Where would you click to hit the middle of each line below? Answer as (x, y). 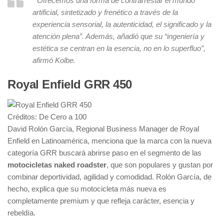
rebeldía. (21, 213)
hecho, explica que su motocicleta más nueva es (87, 189)
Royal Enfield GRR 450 (70, 84)
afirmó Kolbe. (54, 60)
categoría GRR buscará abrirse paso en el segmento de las (104, 153)
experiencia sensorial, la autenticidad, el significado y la (122, 24)
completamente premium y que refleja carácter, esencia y (101, 201)
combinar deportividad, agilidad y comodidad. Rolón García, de (109, 177)
